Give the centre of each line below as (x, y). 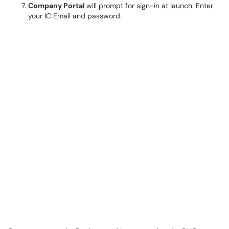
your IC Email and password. (75, 16)
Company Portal (57, 6)
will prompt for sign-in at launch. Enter (150, 6)
